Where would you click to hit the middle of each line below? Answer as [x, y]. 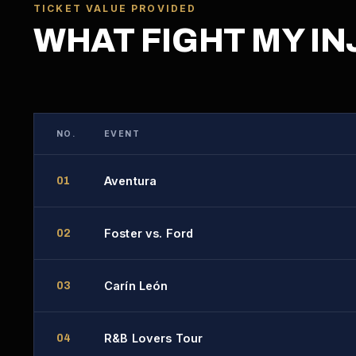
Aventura [131, 181]
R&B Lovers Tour [154, 339]
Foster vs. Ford [149, 234]
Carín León [136, 286]
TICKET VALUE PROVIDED [115, 9]
